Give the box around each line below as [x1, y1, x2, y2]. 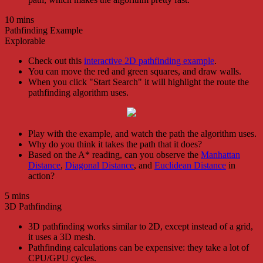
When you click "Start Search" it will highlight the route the [28, 76, 249, 87]
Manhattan [201, 149, 240, 160]
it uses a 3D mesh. [28, 231, 96, 242]
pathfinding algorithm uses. [28, 87, 129, 97]
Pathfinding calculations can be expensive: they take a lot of [28, 242, 249, 252]
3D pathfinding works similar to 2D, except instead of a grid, [28, 221, 253, 231]
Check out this [28, 55, 84, 66]
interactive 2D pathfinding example [84, 55, 214, 66]
